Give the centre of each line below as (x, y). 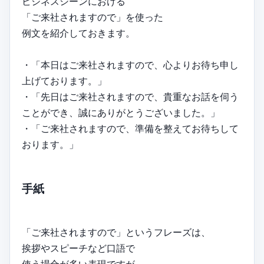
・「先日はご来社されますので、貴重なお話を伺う (130, 96)
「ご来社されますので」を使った (93, 17)
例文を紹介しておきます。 (78, 33)
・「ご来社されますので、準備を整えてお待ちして (130, 128)
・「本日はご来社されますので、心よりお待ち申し (130, 65)
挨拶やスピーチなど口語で (78, 248)
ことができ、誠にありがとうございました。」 (121, 112)
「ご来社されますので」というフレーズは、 (116, 232)
